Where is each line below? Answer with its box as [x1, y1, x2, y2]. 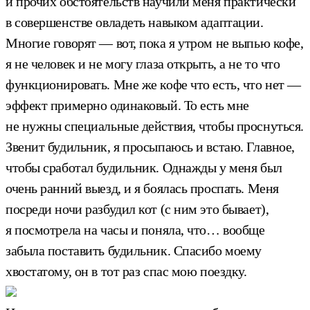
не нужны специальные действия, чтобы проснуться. [6, 118, 304, 134]
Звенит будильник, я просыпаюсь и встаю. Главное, [6, 138, 295, 154]
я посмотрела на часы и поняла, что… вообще [6, 221, 265, 237]
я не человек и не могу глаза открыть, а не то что [6, 55, 280, 71]
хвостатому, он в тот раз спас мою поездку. [6, 263, 247, 279]
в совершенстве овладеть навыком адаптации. [6, 14, 264, 30]
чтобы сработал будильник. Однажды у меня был [6, 159, 282, 175]
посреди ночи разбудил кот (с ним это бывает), [6, 201, 269, 217]
